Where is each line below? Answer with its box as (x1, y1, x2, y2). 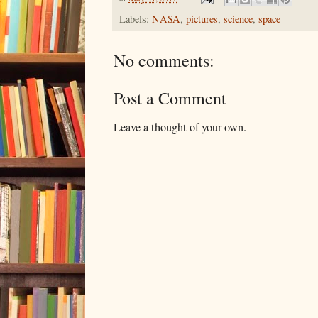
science (224, 12, 253, 26)
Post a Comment (114, 87, 226, 110)
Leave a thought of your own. (114, 119, 246, 136)
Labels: (119, 12, 152, 26)
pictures (186, 12, 218, 26)
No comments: (114, 49, 214, 72)
